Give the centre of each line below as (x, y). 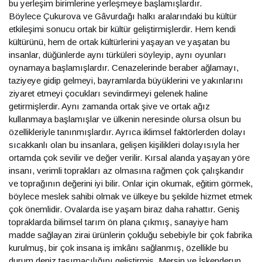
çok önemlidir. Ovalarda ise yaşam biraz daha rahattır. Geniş (124, 209)
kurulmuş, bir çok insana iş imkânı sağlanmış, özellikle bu (118, 248)
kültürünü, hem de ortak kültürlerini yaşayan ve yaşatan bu (119, 42)
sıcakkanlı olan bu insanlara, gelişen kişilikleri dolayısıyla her (124, 145)
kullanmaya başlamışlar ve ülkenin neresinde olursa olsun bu (125, 119)
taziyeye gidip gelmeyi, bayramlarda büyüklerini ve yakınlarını (126, 80)
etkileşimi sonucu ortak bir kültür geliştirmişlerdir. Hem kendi (122, 29)
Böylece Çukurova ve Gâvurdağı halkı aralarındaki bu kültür (123, 16)
